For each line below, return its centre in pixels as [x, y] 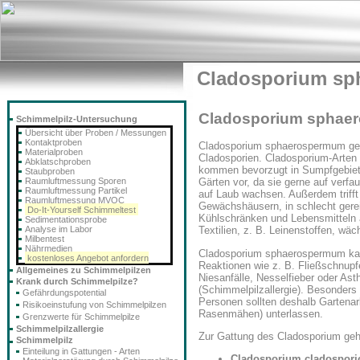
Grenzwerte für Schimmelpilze [81, 317]
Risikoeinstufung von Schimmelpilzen [94, 305]
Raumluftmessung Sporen [76, 181]
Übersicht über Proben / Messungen [96, 133]
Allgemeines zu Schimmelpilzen [84, 270]
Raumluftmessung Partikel [76, 190]
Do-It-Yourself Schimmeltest [82, 210]
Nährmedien [49, 248]
